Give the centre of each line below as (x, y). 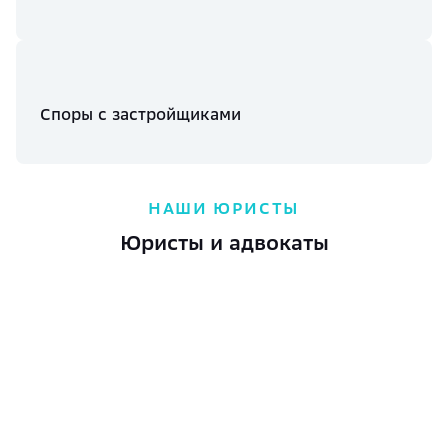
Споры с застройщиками (140, 114)
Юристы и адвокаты (224, 242)
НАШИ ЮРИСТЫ (224, 208)
